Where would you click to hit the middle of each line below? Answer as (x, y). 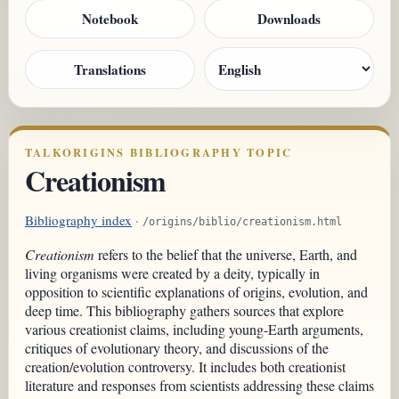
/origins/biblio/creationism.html (242, 221)
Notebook (110, 19)
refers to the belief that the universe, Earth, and (226, 254)
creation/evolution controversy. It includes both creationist (185, 366)
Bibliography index (78, 220)
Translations (110, 69)
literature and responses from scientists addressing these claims (199, 385)
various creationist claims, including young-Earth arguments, (194, 329)
